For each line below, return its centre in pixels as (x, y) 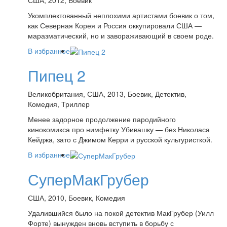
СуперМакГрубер (88, 179)
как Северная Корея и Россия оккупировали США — (115, 25)
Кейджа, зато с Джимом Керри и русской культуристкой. (120, 139)
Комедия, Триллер (59, 104)
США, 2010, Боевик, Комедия (77, 198)
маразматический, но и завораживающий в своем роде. (121, 35)
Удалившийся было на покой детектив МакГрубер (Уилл (121, 213)
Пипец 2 (57, 75)
